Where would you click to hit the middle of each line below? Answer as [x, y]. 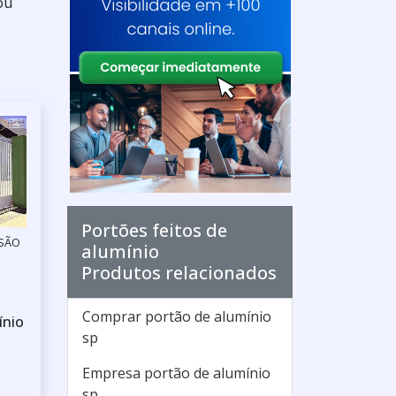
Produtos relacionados [179, 273]
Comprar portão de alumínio [177, 316]
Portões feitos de [154, 230]
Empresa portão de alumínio [176, 373]
